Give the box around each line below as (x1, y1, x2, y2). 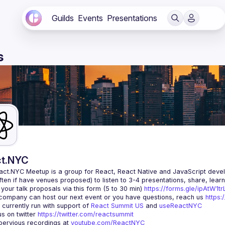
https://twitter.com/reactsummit (38, 210, 134, 218)
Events (78, 13, 103, 23)
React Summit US (91, 202, 144, 209)
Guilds (52, 13, 74, 23)
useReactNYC (159, 202, 202, 209)
